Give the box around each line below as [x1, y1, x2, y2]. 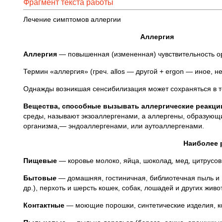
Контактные [23, 201, 64, 209]
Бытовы [23, 174, 53, 182]
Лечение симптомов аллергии [23, 15, 121, 23]
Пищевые [23, 157, 57, 165]
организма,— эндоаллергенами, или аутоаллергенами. [23, 122, 204, 130]
